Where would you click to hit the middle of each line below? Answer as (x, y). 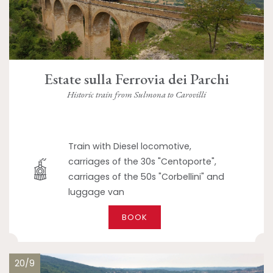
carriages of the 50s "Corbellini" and (147, 176)
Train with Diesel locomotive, (130, 146)
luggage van (97, 192)
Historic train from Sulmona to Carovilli (136, 94)
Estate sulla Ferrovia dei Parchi (136, 78)
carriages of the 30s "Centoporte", (143, 161)
